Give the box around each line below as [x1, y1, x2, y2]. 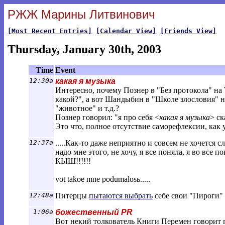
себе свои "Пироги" [153, 191, 223, 200]
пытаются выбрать [89, 191, 153, 200]
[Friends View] [160, 27, 216, 35]
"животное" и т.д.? [55, 104, 119, 113]
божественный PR [55, 208, 133, 216]
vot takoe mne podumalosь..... [55, 175, 150, 183]
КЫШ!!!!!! [55, 157, 91, 165]
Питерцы [55, 191, 89, 200]
